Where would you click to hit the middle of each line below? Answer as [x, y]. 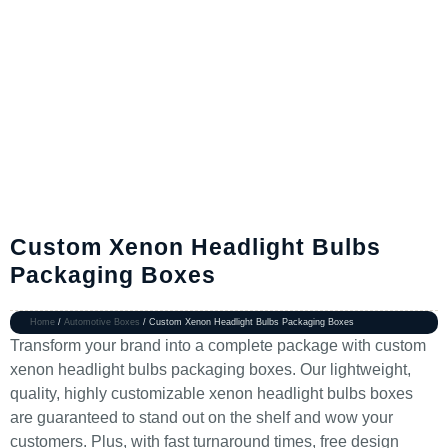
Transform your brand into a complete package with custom [218, 345]
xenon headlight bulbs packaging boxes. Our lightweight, [210, 369]
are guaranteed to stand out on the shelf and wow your [201, 417]
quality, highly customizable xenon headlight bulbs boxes [211, 393]
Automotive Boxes [102, 322]
